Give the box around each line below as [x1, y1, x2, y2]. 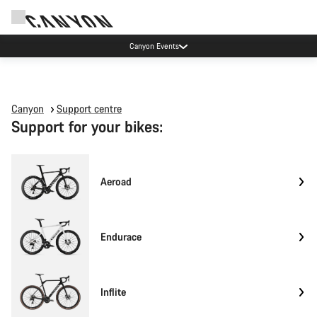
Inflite [100, 284, 126, 299]
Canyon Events [129, 40, 179, 51]
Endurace [100, 229, 142, 243]
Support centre [57, 102, 122, 115]
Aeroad [100, 174, 132, 188]
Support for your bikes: [11, 116, 163, 137]
